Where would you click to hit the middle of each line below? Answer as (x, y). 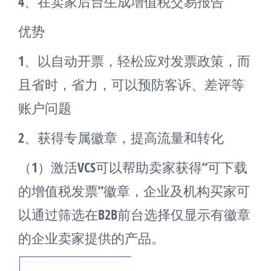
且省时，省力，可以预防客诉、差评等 (131, 84)
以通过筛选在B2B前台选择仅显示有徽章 (134, 214)
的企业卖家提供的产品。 (91, 237)
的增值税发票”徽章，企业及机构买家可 (134, 190)
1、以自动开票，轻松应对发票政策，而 (134, 60)
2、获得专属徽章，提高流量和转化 (121, 137)
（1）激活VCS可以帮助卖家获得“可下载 (133, 167)
